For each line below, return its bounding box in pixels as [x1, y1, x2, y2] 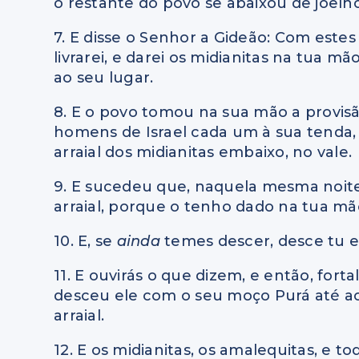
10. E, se [54, 232, 117, 251]
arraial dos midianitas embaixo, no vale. [54, 143, 353, 162]
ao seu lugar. [54, 69, 154, 87]
